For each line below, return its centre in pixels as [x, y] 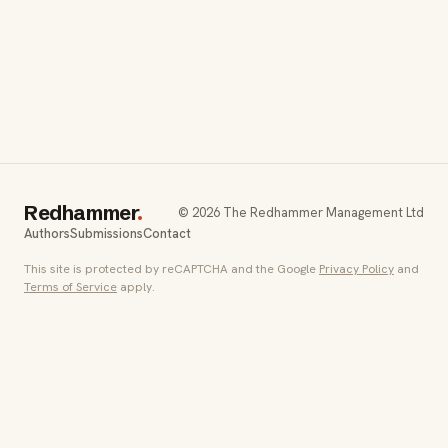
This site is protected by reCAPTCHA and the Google [171, 268]
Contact [167, 233]
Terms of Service [70, 286]
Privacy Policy [356, 268]
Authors [47, 233]
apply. [136, 286]
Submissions [106, 233]
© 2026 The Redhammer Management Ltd [301, 212]
